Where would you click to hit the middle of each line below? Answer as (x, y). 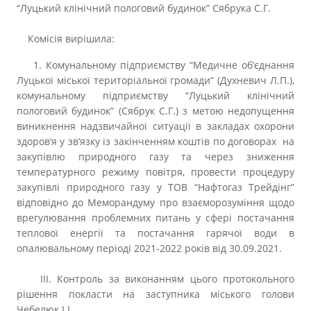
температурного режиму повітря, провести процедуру (155, 172)
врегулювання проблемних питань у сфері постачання (155, 218)
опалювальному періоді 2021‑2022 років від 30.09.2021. (149, 248)
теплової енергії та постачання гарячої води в (155, 233)
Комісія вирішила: (66, 39)
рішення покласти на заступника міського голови (155, 294)
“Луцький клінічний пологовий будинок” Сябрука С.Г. (144, 8)
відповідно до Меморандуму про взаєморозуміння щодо (155, 202)
